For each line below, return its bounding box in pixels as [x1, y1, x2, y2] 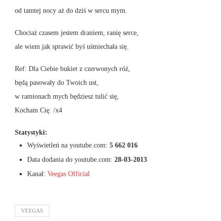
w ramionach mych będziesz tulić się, [15, 93, 119, 101]
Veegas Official [47, 170, 90, 178]
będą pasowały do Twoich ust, [15, 79, 99, 87]
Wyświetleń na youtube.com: [27, 142, 110, 149]
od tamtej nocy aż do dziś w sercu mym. [15, 7, 127, 15]
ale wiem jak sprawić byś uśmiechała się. [15, 43, 129, 51]
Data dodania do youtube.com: [27, 156, 114, 164]
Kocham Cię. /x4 [15, 107, 62, 114]
